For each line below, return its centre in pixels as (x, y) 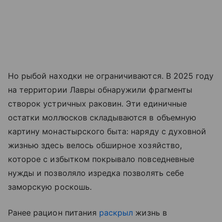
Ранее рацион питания (54, 213)
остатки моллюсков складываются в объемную (102, 118)
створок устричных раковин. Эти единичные (97, 104)
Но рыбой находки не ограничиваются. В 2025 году (111, 76)
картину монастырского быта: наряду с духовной (107, 132)
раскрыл (116, 213)
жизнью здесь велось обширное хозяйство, (95, 145)
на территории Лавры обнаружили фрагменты (100, 90)
